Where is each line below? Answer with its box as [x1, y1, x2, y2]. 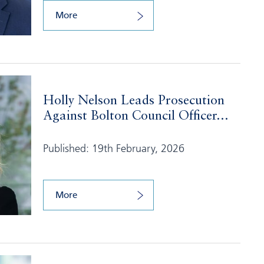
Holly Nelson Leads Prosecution [42, 94, 225, 107]
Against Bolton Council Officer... [42, 109, 229, 123]
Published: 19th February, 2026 [42, 141, 184, 154]
